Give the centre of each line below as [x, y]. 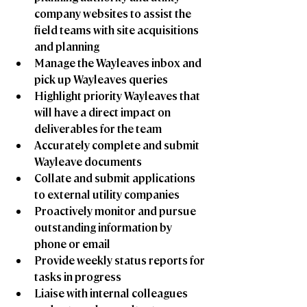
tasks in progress [78, 277]
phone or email [72, 244]
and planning [67, 47]
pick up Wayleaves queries [101, 79]
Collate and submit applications [116, 178]
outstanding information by [104, 228]
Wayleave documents [88, 162]
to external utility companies [107, 195]
